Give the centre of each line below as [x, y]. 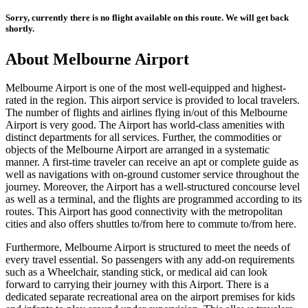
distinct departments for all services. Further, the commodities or [143, 137]
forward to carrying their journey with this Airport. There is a [137, 285]
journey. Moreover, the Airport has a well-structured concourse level [153, 187]
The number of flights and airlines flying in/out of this [121, 113]
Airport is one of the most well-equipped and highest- [169, 88]
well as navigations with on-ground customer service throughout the [152, 175]
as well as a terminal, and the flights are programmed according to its [154, 199]
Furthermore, [35, 247]
